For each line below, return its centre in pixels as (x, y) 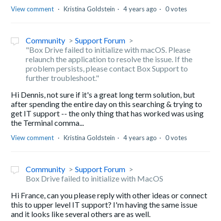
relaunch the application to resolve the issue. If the (109, 59)
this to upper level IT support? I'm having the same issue (104, 204)
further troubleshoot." (63, 78)
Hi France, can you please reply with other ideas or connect (109, 195)
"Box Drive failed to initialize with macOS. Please (108, 50)
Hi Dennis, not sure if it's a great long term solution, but (103, 94)
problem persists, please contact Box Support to (107, 68)
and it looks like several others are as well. (82, 214)
